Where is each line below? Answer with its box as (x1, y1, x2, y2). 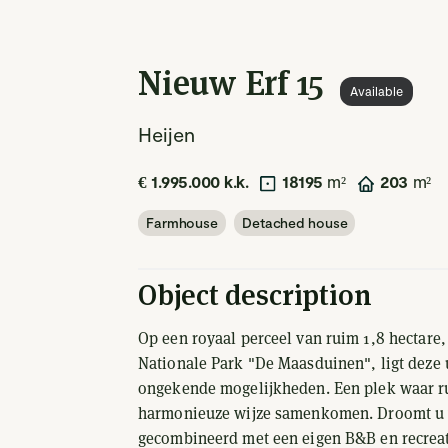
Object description (138, 277, 372, 313)
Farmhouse (146, 214, 218, 231)
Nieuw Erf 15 (138, 61, 325, 105)
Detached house (242, 214, 348, 231)
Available (350, 83, 403, 99)
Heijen (138, 122, 195, 146)
